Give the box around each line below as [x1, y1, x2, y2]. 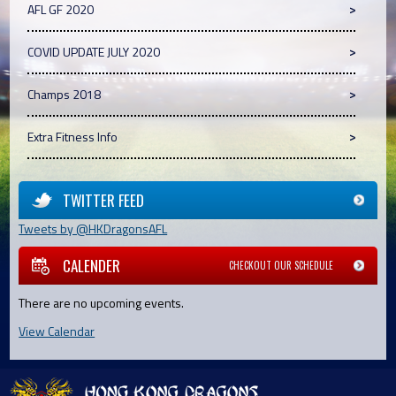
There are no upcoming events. [19, 293, 185, 313]
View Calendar [19, 322, 95, 341]
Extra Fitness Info [27, 127, 118, 147]
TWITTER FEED [63, 189, 145, 212]
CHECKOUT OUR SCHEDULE [228, 258, 333, 273]
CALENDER [63, 255, 121, 278]
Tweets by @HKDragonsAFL [19, 219, 168, 239]
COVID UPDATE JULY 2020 [27, 42, 161, 62]
